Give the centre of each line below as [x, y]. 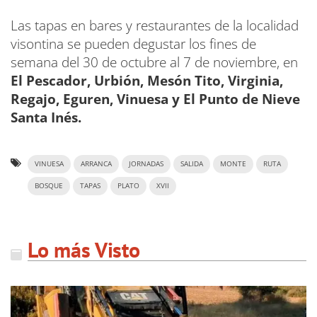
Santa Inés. [46, 117]
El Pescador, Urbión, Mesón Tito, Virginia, [147, 81]
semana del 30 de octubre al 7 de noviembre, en [154, 62]
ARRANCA [96, 164]
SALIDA [192, 164]
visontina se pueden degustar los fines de [133, 44]
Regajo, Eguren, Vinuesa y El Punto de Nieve [155, 99]
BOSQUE [49, 186]
